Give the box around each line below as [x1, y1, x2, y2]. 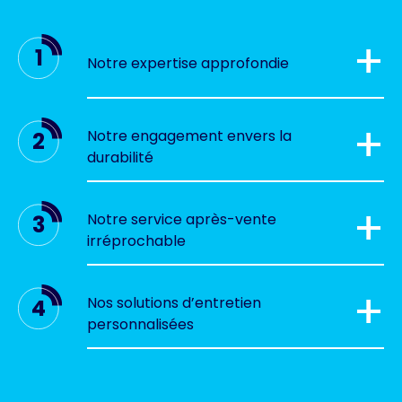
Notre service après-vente [86, 208, 276, 230]
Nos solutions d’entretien [86, 292, 261, 313]
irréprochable [86, 230, 186, 251]
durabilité [86, 146, 153, 168]
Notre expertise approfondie [86, 52, 289, 74]
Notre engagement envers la [86, 125, 292, 146]
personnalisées [86, 313, 194, 335]
